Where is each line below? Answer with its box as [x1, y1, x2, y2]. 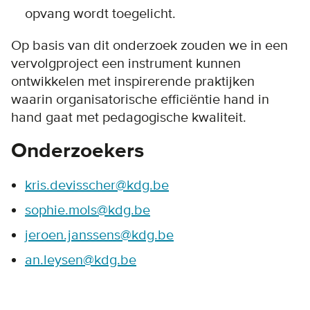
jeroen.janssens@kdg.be [25, 226, 174, 244]
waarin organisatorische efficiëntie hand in [11, 91, 269, 108]
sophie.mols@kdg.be [25, 201, 150, 219]
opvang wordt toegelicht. [25, 5, 179, 22]
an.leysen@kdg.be [25, 251, 136, 268]
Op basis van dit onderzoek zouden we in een [11, 37, 288, 54]
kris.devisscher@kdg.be [25, 176, 169, 194]
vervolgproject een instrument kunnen [11, 55, 241, 72]
